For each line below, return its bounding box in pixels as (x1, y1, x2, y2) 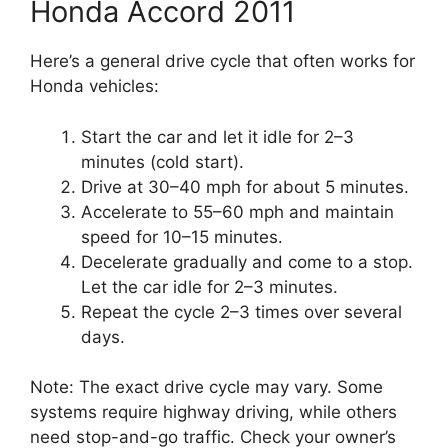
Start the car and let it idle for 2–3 (81, 126, 354, 147)
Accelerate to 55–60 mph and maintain (81, 201, 394, 222)
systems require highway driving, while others (30, 402, 397, 423)
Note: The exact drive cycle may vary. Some (30, 377, 383, 398)
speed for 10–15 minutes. (81, 226, 283, 247)
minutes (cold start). (81, 151, 244, 172)
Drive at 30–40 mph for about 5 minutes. (81, 176, 409, 197)
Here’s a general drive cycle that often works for (30, 51, 415, 72)
